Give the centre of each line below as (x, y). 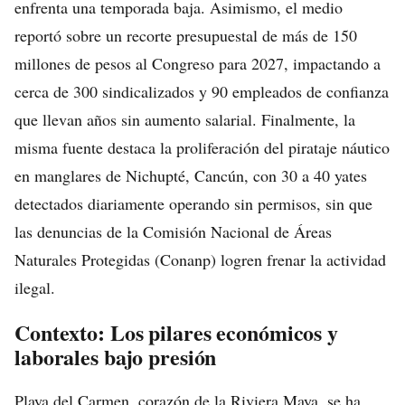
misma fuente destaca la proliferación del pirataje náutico (202, 147)
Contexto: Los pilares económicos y (176, 332)
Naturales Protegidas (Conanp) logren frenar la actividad (200, 259)
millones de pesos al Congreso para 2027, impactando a (198, 63)
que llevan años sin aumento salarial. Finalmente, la (185, 119)
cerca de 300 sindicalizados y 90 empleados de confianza (202, 91)
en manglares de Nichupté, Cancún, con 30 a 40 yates (191, 175)
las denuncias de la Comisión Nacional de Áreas (173, 231)
